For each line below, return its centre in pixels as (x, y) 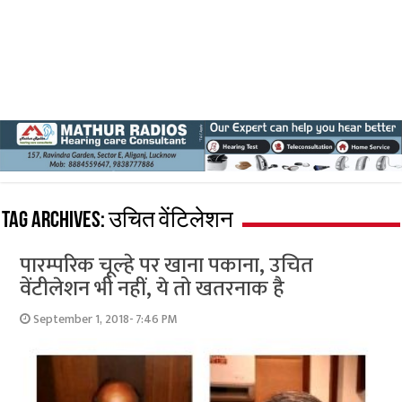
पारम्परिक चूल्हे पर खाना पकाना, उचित (167, 265)
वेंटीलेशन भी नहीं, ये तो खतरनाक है (153, 288)
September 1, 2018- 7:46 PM (106, 319)
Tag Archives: (56, 221)
